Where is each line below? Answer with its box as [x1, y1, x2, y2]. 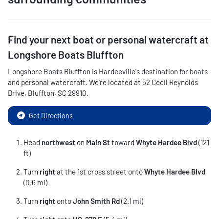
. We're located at [86, 78, 142, 87]
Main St [86, 138, 110, 147]
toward [110, 138, 136, 147]
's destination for [135, 67, 188, 76]
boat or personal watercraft [73, 33, 197, 45]
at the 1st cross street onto [55, 167, 144, 176]
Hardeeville [99, 67, 135, 76]
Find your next [8, 33, 73, 45]
